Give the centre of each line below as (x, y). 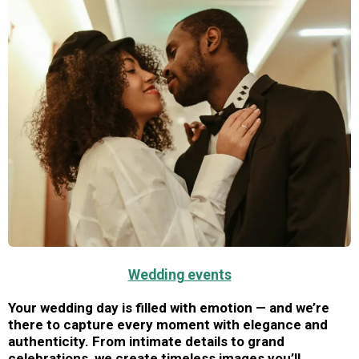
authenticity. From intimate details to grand (146, 341)
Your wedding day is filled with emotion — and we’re (169, 308)
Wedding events (179, 274)
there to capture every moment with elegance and (168, 325)
